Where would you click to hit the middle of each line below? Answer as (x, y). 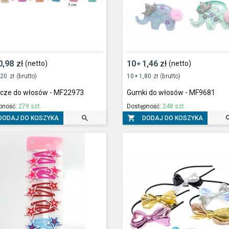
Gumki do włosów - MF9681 (171, 93)
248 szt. (174, 107)
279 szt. (30, 107)
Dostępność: (144, 107)
